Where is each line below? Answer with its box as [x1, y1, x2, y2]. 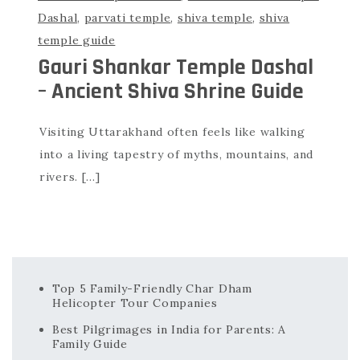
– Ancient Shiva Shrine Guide [38, 76, 304, 106]
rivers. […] [39, 169, 100, 184]
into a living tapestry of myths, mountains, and [39, 146, 313, 162]
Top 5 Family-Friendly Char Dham [52, 280, 252, 296]
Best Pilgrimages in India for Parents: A [52, 321, 286, 337]
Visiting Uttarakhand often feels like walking [39, 124, 305, 139]
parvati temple [84, 10, 171, 25]
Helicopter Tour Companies [52, 295, 218, 310]
